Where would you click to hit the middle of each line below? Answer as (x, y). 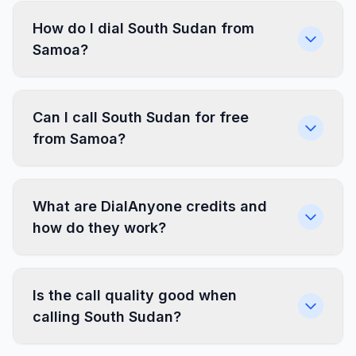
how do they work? (99, 228)
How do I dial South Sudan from (143, 28)
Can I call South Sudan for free (141, 117)
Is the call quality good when (135, 295)
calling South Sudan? (107, 317)
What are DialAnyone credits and (150, 206)
